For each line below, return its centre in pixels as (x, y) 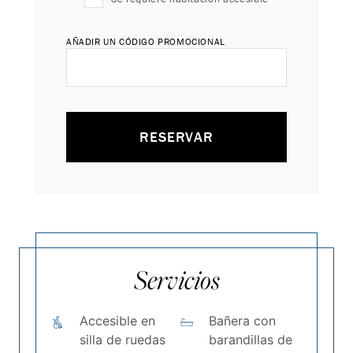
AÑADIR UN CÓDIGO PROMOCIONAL (146, 41)
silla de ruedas (123, 340)
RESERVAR (176, 137)
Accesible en (117, 321)
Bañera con (242, 321)
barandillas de (251, 340)
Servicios (176, 279)
